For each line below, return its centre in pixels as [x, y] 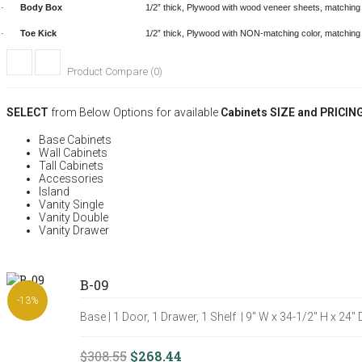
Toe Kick [38, 34]
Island [54, 192]
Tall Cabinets [71, 166]
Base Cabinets [75, 140]
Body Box [41, 8]
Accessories [71, 179]
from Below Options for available [135, 113]
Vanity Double [74, 218]
